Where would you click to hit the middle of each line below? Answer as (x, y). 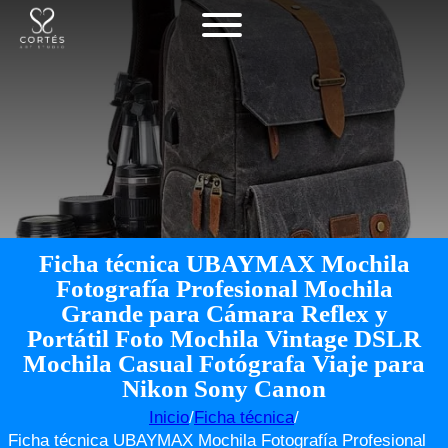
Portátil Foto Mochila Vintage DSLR (224, 338)
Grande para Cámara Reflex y (224, 313)
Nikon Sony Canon (224, 388)
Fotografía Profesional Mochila (224, 288)
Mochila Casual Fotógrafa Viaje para (224, 363)
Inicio (169, 417)
